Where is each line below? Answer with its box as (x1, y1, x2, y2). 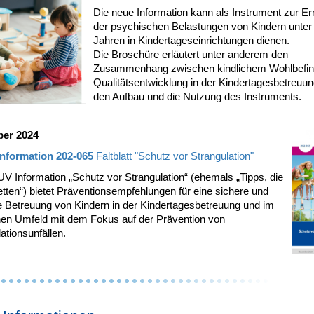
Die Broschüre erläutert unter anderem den (93, 48, 288, 60)
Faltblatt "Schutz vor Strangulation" (93, 150, 254, 162)
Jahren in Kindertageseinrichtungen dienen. (93, 34, 289, 46)
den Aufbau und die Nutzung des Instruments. (93, 90, 301, 102)
